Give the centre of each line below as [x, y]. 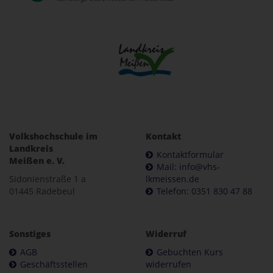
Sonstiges [30, 234]
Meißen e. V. [37, 161]
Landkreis [31, 149]
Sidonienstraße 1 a [48, 179]
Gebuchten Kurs [190, 252]
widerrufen [168, 264]
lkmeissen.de [172, 179]
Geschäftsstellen [54, 264]
